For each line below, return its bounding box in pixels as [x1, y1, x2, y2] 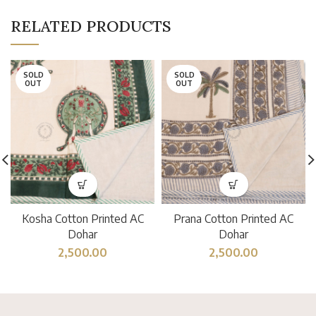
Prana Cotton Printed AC [174, 212, 293, 226]
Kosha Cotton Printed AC [21, 212, 144, 226]
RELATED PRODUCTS [11, 16, 171, 37]
